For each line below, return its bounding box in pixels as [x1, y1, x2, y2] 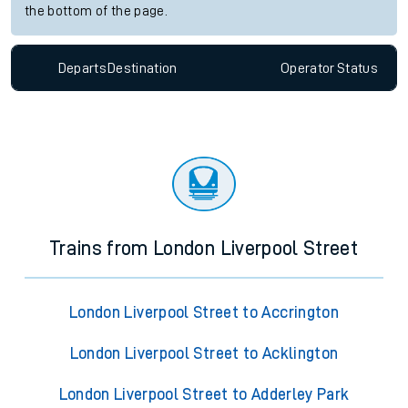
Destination [107, 60, 178, 76]
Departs [57, 60, 107, 76]
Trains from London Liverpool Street [49, 239, 359, 260]
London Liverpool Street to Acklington [69, 345, 339, 362]
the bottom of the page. [25, 5, 168, 19]
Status [336, 60, 378, 76]
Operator [280, 60, 335, 76]
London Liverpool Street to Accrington [69, 304, 339, 321]
